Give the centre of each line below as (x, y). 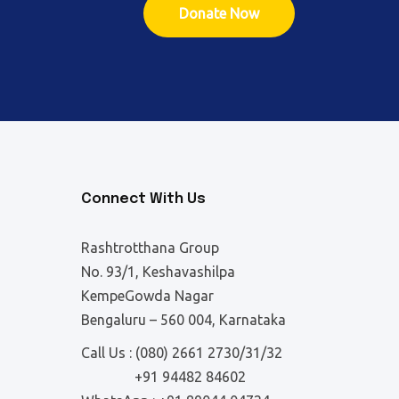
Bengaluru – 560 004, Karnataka (183, 320)
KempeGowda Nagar (147, 296)
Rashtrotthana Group (150, 248)
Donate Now (220, 14)
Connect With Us (143, 199)
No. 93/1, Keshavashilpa (158, 272)
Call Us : (108, 353)
